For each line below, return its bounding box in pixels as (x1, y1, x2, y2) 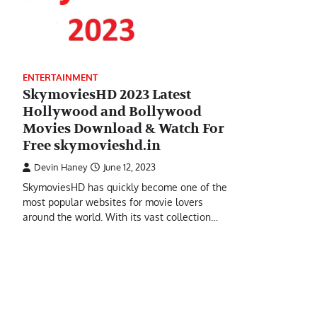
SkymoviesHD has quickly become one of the (23, 180, 227, 193)
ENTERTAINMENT (23, 71, 98, 83)
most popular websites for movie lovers (23, 195, 203, 208)
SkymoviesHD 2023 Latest (23, 86, 191, 103)
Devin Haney (34, 161, 87, 173)
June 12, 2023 (103, 161, 156, 173)
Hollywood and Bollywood (23, 103, 202, 120)
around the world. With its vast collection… (23, 209, 218, 223)
